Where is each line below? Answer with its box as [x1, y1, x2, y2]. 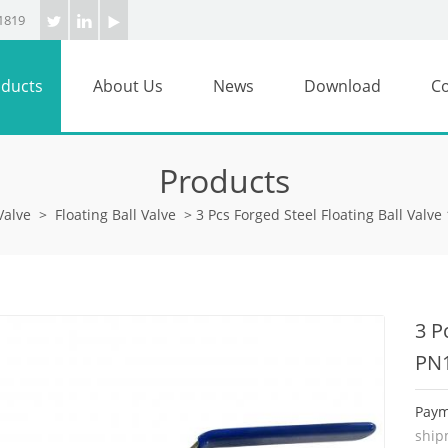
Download [304, 75, 381, 97]
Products [158, 159, 290, 202]
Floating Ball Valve [54, 205, 176, 224]
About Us [93, 75, 163, 97]
